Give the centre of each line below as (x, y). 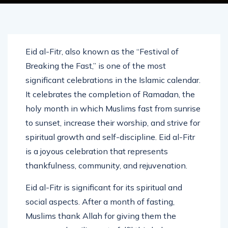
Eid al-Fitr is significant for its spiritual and (104, 187)
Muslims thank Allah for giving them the (101, 216)
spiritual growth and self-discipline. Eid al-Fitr (110, 137)
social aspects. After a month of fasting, (100, 201)
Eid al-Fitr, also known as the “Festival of (102, 51)
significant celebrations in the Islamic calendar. (113, 80)
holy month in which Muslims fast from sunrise (113, 108)
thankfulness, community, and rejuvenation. (106, 165)
